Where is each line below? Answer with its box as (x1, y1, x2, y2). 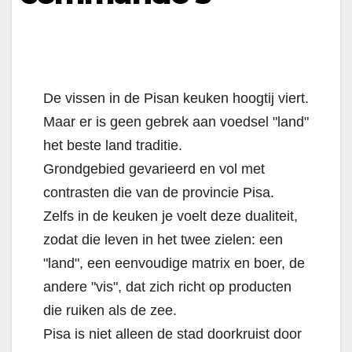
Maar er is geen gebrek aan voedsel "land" (43, 114, 309, 130)
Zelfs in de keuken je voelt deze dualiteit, (43, 208, 298, 225)
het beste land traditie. (43, 137, 182, 154)
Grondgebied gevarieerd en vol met (43, 161, 265, 178)
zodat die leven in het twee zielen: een (43, 232, 283, 248)
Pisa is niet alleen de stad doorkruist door (43, 326, 302, 343)
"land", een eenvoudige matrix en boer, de (43, 255, 305, 272)
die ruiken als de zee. (43, 302, 177, 319)
